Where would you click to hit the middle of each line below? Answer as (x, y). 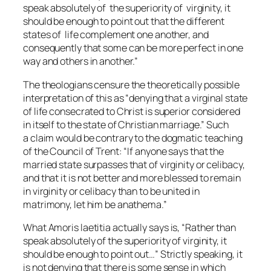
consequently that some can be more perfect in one (133, 48)
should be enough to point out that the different (124, 21)
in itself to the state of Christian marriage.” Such (126, 124)
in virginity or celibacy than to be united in (111, 191)
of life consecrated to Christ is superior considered (132, 111)
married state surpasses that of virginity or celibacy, (134, 164)
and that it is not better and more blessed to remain (132, 178)
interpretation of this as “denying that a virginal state (135, 98)
